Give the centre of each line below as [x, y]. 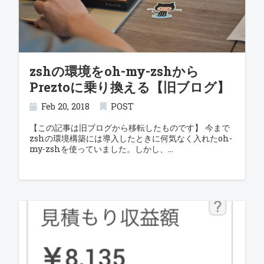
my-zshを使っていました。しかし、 [98, 149]
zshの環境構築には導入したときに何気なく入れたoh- [131, 138]
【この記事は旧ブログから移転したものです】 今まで [129, 128]
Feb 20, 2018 [66, 106]
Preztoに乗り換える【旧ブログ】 [129, 87]
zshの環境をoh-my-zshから [114, 71]
